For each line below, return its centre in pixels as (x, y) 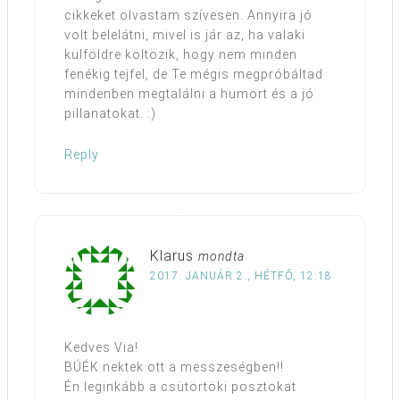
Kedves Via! (101, 348)
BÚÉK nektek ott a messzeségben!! (174, 367)
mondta (221, 257)
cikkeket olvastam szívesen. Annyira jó (188, 16)
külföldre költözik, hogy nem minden (181, 55)
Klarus (172, 256)
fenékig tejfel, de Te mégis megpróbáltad (194, 75)
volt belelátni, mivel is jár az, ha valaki (185, 35)
